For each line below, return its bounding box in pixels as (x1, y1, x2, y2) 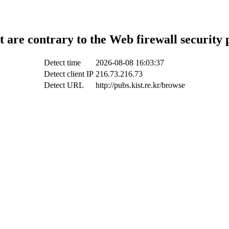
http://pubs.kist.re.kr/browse (96, 80, 185, 89)
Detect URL (44, 80, 84, 89)
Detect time (44, 58, 81, 67)
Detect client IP (44, 69, 94, 78)
